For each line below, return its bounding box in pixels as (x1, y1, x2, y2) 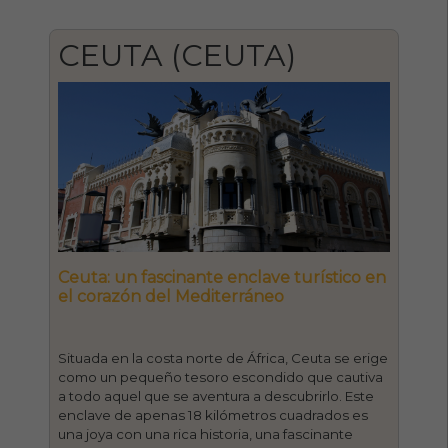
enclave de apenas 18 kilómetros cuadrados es (58, 406, 369, 423)
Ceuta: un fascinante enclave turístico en (58, 267, 387, 287)
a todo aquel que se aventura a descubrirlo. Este (58, 387, 375, 404)
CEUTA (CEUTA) (58, 36, 297, 74)
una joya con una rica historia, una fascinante (58, 425, 354, 442)
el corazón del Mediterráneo (58, 286, 285, 306)
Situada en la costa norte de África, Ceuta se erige (58, 349, 389, 366)
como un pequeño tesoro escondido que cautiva (58, 368, 384, 385)
